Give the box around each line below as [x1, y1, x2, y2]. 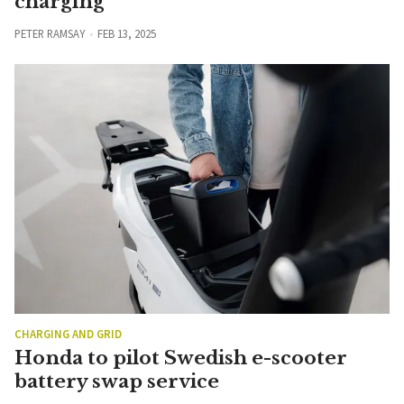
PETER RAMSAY [14, 25, 85, 41]
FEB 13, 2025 [96, 25, 156, 41]
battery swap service [14, 370, 219, 393]
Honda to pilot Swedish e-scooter [14, 346, 347, 370]
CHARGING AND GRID [14, 326, 122, 341]
